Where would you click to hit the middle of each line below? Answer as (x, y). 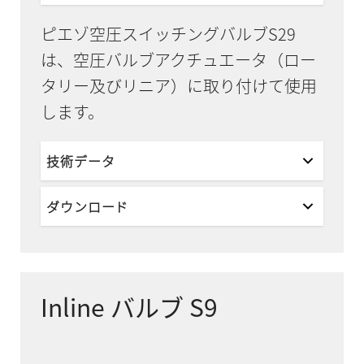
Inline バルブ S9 (129, 307)
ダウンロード (88, 207)
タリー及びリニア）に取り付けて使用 (178, 86)
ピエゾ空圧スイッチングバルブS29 (168, 34)
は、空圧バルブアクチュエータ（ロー (178, 60)
